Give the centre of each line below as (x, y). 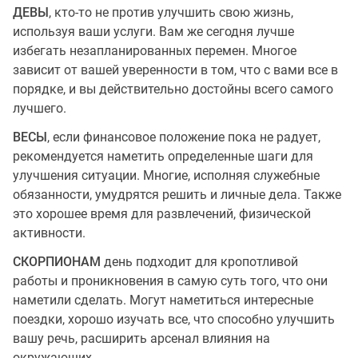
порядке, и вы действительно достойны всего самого (173, 89)
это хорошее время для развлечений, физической (162, 214)
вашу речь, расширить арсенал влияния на (141, 338)
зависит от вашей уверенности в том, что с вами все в (175, 70)
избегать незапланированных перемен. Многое (155, 51)
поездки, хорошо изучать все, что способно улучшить (174, 319)
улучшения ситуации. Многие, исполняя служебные (166, 175)
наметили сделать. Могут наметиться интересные (163, 300)
